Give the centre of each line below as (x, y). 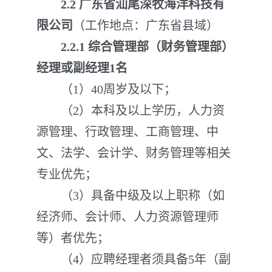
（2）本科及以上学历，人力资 (131, 110)
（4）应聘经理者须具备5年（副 (134, 259)
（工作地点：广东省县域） (146, 25)
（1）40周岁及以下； (106, 89)
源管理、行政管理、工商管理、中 (127, 132)
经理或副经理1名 (82, 68)
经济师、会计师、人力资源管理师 (127, 217)
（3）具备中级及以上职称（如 (131, 195)
